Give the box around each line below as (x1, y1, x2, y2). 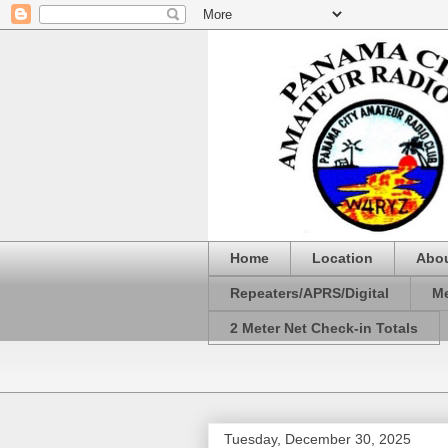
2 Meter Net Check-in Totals (230, 319, 418, 336)
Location (312, 250, 373, 267)
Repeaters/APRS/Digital (230, 285, 389, 302)
